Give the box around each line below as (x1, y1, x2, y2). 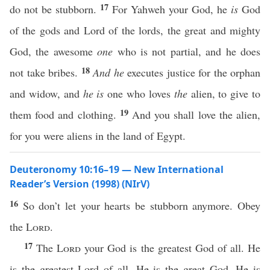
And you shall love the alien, (132, 107, 261, 122)
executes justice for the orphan (124, 65, 260, 80)
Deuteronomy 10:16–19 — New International (10, 163, 224, 176)
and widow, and (10, 86, 83, 101)
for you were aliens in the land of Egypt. (10, 128, 186, 143)
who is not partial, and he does (113, 44, 261, 58)
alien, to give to (187, 86, 261, 101)
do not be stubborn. (10, 2, 100, 16)
